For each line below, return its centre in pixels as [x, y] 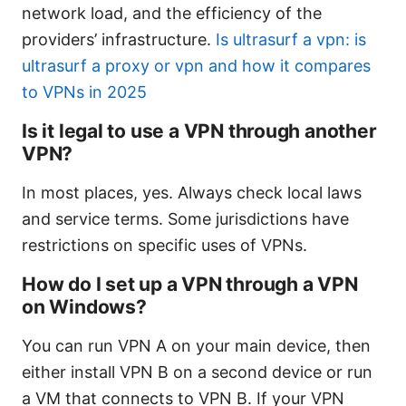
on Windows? [84, 306]
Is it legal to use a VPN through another [199, 130]
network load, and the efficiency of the [172, 13]
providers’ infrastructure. [119, 39]
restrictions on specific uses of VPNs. [164, 245]
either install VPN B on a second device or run [197, 372]
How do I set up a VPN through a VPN [190, 284]
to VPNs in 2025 [84, 92]
